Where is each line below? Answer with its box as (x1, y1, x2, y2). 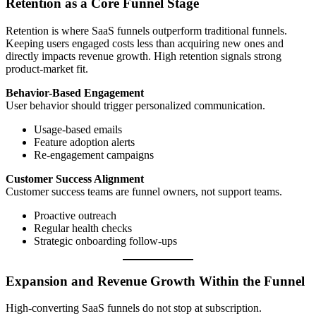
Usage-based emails (34, 123, 122, 135)
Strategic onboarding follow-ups (34, 234, 177, 247)
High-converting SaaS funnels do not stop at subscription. (6, 302, 262, 315)
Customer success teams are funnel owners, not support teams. (6, 185, 282, 197)
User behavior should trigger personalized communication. (6, 99, 265, 111)
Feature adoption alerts (34, 135, 135, 148)
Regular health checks (34, 221, 132, 234)
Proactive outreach (34, 209, 116, 221)
